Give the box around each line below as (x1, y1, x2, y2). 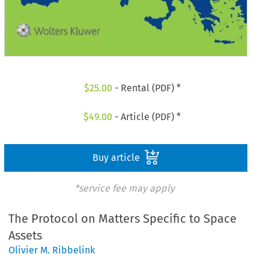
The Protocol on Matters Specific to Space (8, 211, 237, 226)
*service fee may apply (74, 182, 175, 194)
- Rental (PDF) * (112, 82, 181, 94)
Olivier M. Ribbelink (8, 244, 95, 256)
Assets (8, 228, 43, 243)
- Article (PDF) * (112, 110, 181, 122)
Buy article (92, 151, 142, 163)
